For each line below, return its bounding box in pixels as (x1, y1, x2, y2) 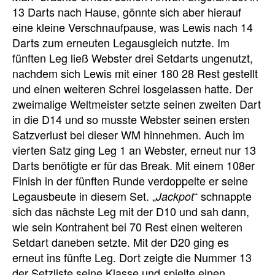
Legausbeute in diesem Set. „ (12, 187, 156, 204)
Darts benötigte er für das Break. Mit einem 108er (12, 157, 255, 173)
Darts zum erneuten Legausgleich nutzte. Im (12, 34, 230, 50)
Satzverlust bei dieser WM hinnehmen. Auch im (12, 126, 244, 142)
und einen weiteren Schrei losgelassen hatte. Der (12, 80, 253, 96)
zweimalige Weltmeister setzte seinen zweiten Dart (12, 95, 261, 112)
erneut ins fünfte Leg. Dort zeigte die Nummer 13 (12, 249, 252, 265)
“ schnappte (194, 187, 252, 204)
